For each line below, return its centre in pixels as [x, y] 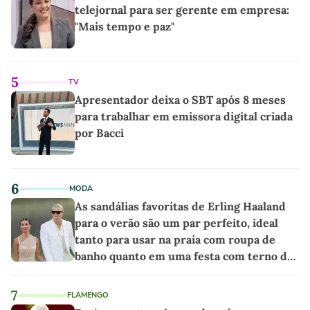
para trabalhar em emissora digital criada [184, 117]
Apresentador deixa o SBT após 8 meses [180, 100]
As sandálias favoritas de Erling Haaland [180, 207]
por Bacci [99, 133]
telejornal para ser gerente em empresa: [182, 10]
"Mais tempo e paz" [125, 27]
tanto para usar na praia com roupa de [175, 240]
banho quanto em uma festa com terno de [184, 256]
